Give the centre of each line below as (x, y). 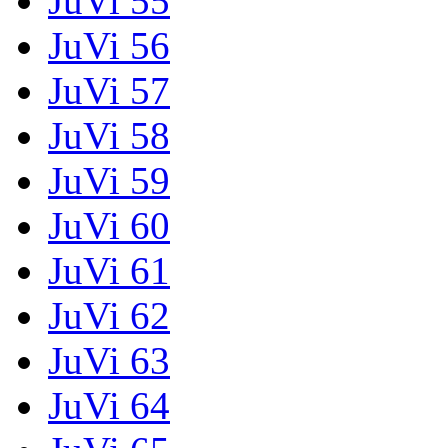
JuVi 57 (109, 90)
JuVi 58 (109, 135)
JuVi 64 (109, 405)
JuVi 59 (109, 180)
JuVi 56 (109, 45)
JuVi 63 (109, 360)
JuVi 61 (109, 270)
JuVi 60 (109, 225)
